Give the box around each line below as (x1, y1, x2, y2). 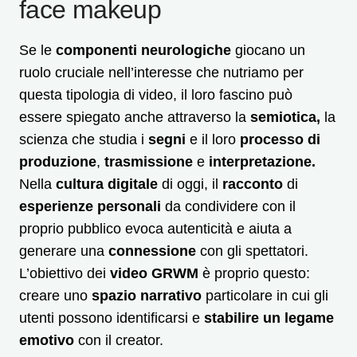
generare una (19, 243, 108, 260)
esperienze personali (19, 198, 161, 215)
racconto (222, 176, 283, 193)
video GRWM (110, 265, 198, 282)
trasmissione (104, 154, 193, 171)
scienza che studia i (19, 131, 148, 148)
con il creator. (74, 332, 167, 349)
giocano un (231, 42, 305, 59)
